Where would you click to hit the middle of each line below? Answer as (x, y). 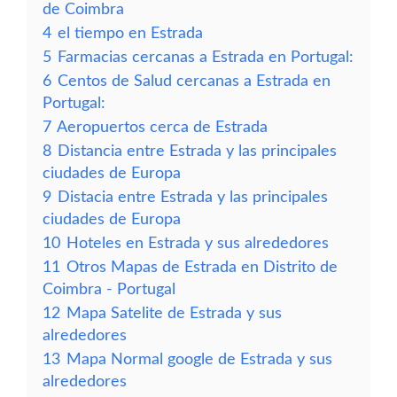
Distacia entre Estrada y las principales (193, 197)
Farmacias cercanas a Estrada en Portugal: (206, 57)
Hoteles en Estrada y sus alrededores (198, 243)
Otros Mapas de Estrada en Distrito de (202, 267)
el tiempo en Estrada (130, 33)
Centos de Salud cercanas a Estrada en (194, 81)
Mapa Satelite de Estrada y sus (174, 313)
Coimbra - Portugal (109, 289)
